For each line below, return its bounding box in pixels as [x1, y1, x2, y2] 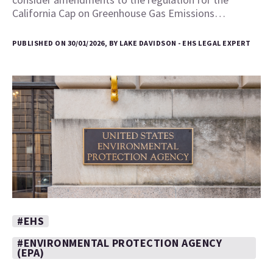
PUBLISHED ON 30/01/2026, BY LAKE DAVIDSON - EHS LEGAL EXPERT [12, 38, 250, 48]
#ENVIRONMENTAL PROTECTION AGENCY [17, 236, 222, 250]
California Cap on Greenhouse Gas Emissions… [12, 6, 225, 21]
